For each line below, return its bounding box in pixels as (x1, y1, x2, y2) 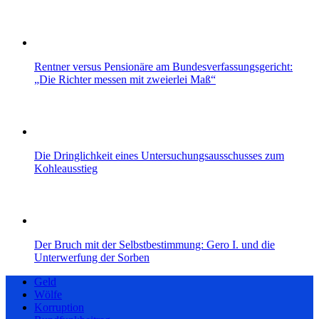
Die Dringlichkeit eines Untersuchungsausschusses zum (34, 149, 284, 162)
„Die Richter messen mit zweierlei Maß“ (34, 73, 216, 85)
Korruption (34, 300, 84, 313)
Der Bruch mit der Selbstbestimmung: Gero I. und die (34, 238, 275, 251)
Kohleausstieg (34, 162, 98, 174)
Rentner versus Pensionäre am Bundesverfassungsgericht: (34, 60, 293, 73)
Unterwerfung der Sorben (34, 251, 150, 263)
